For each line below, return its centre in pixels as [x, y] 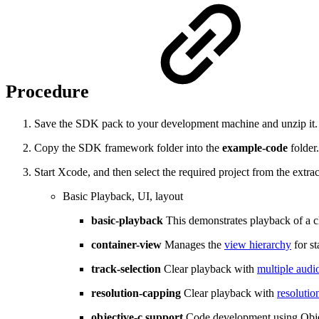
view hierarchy [258, 245]
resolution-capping [136, 293]
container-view [126, 245]
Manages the [193, 245]
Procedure [50, 91]
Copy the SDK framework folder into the [128, 148]
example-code [255, 148]
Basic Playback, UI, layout [123, 197]
